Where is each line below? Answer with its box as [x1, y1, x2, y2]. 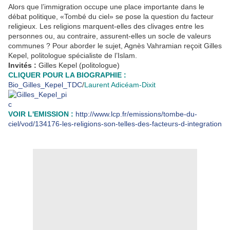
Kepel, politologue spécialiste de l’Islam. [8, 51, 137, 60]
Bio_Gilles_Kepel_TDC [8, 80, 82, 89]
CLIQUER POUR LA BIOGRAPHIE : [8, 70, 126, 79]
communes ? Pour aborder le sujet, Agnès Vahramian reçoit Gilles [8, 41, 222, 50]
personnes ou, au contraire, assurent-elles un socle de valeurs [8, 31, 211, 40]
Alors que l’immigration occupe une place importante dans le [8, 2, 204, 11]
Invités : [8, 61, 36, 69]
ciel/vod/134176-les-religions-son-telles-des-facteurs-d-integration [8, 119, 222, 128]
